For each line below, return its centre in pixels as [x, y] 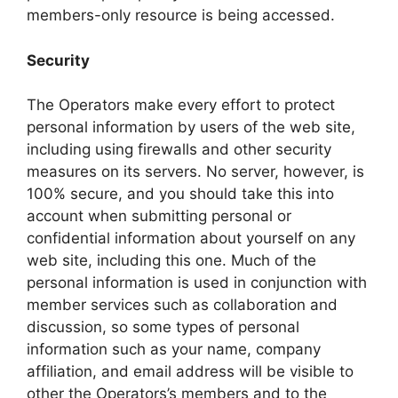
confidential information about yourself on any [191, 239]
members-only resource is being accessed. [181, 16]
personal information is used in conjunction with [197, 283]
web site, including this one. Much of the [171, 261]
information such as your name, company [174, 350]
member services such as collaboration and [182, 305]
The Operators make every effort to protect [181, 105]
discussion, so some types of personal [163, 327]
